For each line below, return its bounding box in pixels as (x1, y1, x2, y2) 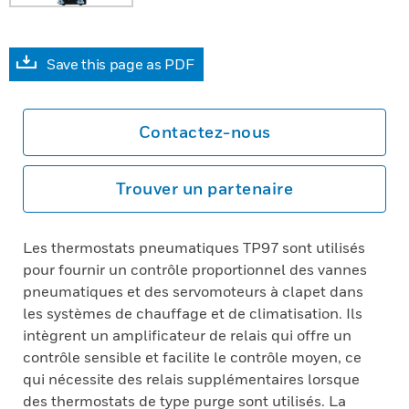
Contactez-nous (138, 122, 271, 142)
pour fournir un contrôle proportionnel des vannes (23, 260, 367, 278)
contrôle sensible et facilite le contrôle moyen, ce (23, 348, 362, 366)
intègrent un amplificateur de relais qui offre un (23, 326, 351, 344)
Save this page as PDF (47, 55, 194, 73)
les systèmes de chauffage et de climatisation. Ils (23, 304, 362, 322)
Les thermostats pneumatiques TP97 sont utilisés (23, 238, 365, 257)
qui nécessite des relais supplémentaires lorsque (23, 370, 360, 388)
